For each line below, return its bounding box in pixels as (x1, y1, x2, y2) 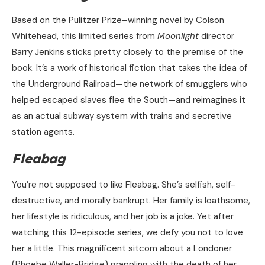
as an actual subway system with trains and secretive (12, 110, 232, 122)
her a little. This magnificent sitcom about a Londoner (12, 243, 232, 255)
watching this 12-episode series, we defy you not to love (12, 227, 243, 239)
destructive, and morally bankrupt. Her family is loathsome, (12, 195, 250, 207)
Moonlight (157, 30, 199, 43)
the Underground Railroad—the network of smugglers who (12, 78, 247, 91)
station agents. (12, 126, 75, 138)
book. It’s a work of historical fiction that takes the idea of (12, 62, 247, 75)
